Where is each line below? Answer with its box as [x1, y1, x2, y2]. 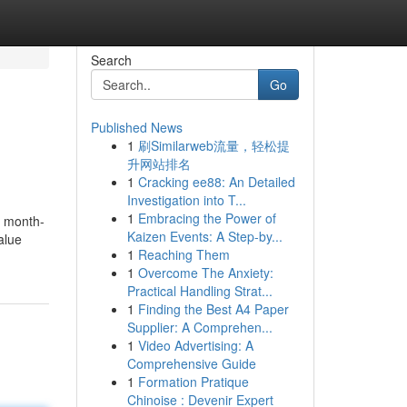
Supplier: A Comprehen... [126, 318, 273, 336]
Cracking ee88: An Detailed [137, 173, 295, 191]
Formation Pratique [137, 372, 249, 391]
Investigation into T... [126, 191, 246, 209]
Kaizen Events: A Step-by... [126, 227, 283, 245]
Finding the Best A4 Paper [137, 300, 289, 318]
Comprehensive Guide [126, 354, 256, 372]
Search [90, 51, 132, 69]
